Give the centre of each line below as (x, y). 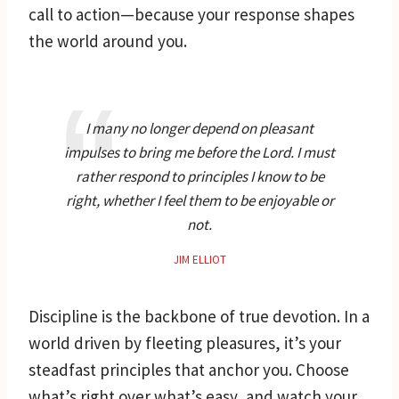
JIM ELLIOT (199, 259)
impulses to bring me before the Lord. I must (199, 152)
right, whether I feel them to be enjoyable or (199, 200)
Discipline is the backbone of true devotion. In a (199, 316)
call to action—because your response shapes (191, 14)
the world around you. (108, 41)
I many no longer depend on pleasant (199, 128)
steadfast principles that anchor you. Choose (189, 369)
